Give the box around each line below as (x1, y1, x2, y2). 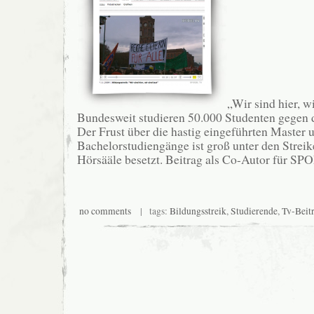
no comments (78, 204, 131, 217)
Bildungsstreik (169, 204, 226, 217)
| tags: (130, 204, 170, 217)
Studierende (230, 204, 278, 217)
